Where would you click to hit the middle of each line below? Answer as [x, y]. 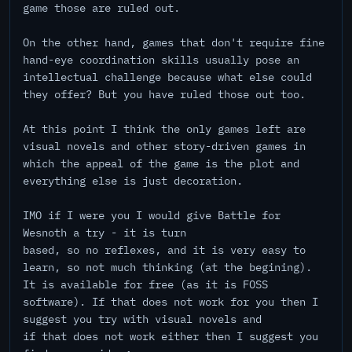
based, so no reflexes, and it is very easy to [164, 250]
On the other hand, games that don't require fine [174, 42]
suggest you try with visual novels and [142, 319]
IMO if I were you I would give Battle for [152, 215]
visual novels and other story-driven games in [164, 146]
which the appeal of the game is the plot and [161, 163]
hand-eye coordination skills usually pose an [161, 60]
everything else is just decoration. [133, 181]
